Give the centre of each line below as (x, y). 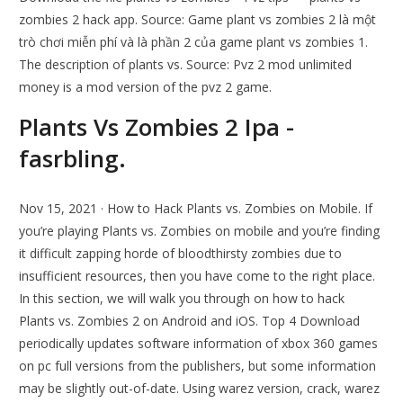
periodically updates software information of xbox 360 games (199, 344)
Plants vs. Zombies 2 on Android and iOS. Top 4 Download (190, 321)
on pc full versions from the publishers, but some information (198, 366)
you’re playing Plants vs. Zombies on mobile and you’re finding (200, 231)
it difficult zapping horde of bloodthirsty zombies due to (181, 254)
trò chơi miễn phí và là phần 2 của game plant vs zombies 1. (194, 42)
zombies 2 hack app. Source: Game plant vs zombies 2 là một (198, 20)
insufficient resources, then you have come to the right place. (197, 276)
